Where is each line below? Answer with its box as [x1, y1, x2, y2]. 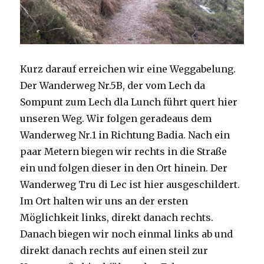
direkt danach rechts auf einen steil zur [20, 244, 209, 256]
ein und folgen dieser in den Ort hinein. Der [20, 161, 228, 174]
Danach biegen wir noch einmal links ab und [20, 227, 233, 240]
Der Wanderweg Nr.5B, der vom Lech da [20, 79, 206, 91]
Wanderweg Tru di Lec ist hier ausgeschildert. [20, 178, 240, 190]
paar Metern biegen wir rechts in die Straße [20, 145, 227, 157]
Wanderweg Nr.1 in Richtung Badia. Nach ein [20, 128, 230, 141]
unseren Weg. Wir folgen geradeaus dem [20, 112, 212, 124]
